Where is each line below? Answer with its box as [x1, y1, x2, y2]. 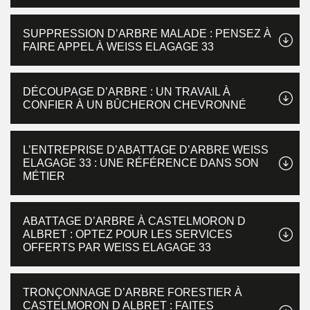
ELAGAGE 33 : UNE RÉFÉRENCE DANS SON [23, 157, 259, 169]
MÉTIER [23, 170, 65, 182]
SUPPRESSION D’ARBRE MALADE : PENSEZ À [23, 28, 271, 39]
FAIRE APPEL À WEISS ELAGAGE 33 [23, 41, 214, 53]
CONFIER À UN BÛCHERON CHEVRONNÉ [23, 99, 246, 111]
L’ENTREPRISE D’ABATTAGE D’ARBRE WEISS [23, 144, 268, 156]
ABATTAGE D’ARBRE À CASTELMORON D [23, 215, 246, 227]
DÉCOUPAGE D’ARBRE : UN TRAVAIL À [23, 86, 230, 98]
